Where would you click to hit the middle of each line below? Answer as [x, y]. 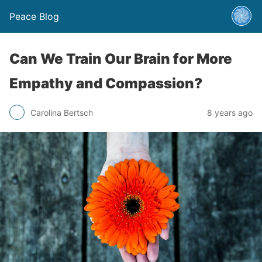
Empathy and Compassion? [106, 83]
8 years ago [230, 112]
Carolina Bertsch [62, 112]
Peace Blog [34, 16]
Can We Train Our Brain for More [121, 59]
